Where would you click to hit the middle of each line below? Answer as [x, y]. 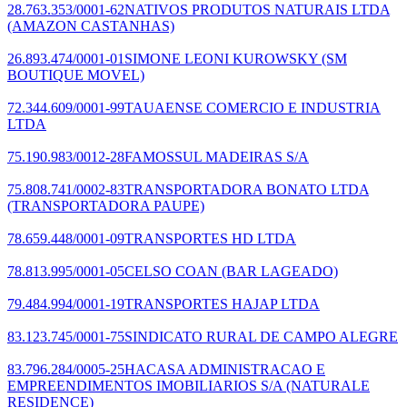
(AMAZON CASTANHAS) [91, 25]
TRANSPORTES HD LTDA [210, 238]
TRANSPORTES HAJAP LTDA [222, 303]
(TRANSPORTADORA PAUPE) [106, 205]
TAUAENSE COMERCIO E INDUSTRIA [253, 107]
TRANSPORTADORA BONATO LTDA [247, 189]
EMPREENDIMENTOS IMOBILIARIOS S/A [145, 385]
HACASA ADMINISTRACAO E [225, 369]
